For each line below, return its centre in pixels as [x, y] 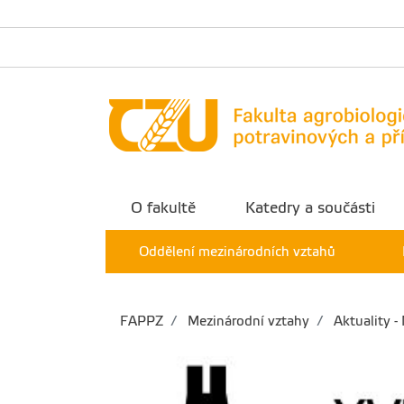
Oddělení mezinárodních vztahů [238, 252]
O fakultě [163, 208]
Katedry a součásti [311, 208]
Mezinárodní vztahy [247, 321]
